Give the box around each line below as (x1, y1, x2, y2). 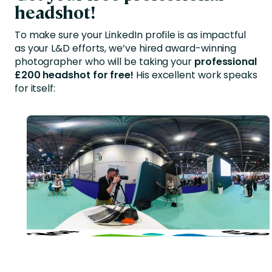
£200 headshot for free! (14, 68, 136, 83)
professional (194, 55, 257, 69)
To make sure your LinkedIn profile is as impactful (14, 28, 246, 42)
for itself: (14, 81, 56, 96)
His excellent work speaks (135, 68, 257, 83)
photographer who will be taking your (14, 55, 194, 69)
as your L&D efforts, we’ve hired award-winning (14, 41, 237, 56)
